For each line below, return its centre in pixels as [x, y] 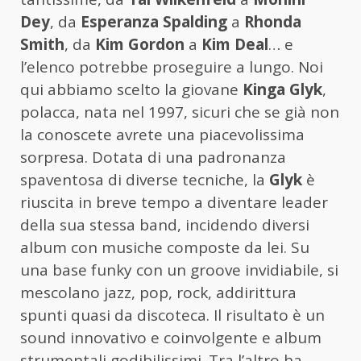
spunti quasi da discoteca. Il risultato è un [172, 315]
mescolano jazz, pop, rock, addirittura [158, 293]
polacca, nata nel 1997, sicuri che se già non [180, 112]
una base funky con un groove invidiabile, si [179, 270]
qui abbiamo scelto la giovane [131, 90]
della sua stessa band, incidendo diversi [165, 225]
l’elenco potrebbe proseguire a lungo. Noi [172, 67]
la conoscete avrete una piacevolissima [162, 135]
